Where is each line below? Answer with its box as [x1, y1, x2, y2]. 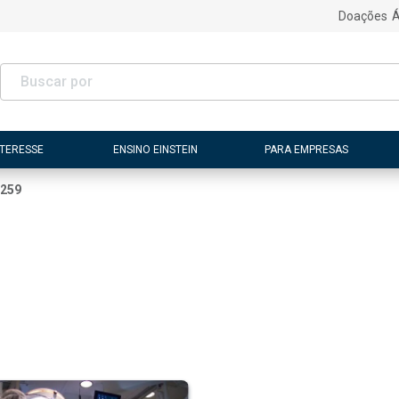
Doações [338, 9, 387, 23]
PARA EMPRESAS [264, 142, 348, 156]
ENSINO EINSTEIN [113, 142, 199, 156]
